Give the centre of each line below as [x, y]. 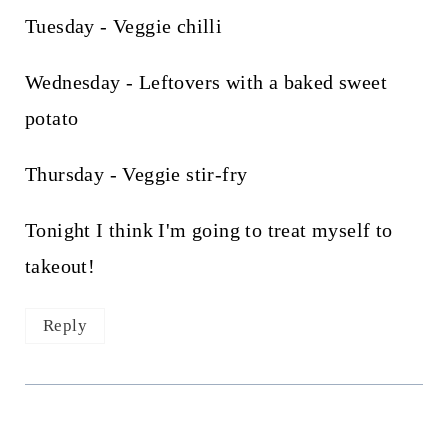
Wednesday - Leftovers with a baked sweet [205, 82]
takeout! [60, 266]
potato [51, 118]
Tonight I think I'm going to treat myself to [208, 230]
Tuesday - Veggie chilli [123, 26]
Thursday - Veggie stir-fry [136, 174]
